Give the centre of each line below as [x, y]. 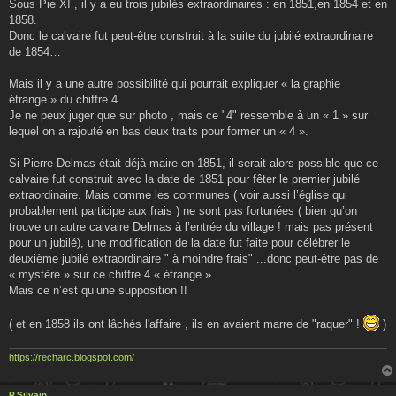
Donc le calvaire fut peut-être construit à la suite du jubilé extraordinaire [191, 36]
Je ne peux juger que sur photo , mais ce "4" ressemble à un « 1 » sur [188, 115]
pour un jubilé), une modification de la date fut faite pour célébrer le [179, 243]
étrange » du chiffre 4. [65, 99]
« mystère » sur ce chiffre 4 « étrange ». [112, 274]
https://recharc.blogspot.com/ [72, 357]
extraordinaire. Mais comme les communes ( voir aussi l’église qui [178, 195]
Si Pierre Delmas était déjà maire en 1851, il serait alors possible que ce [194, 163]
